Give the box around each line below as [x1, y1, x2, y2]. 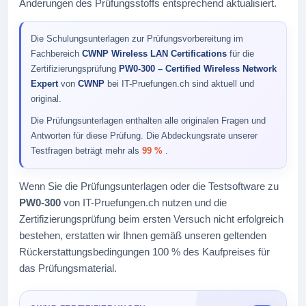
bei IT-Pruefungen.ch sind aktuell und [107, 79, 254, 89]
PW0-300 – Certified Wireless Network [119, 64, 277, 74]
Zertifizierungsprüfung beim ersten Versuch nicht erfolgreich [19, 213, 283, 225]
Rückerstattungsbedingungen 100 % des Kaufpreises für [19, 246, 270, 258]
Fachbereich [31, 48, 82, 59]
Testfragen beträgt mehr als [31, 145, 142, 156]
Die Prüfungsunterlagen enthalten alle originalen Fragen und [31, 115, 266, 126]
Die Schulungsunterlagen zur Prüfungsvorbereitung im [31, 33, 243, 44]
